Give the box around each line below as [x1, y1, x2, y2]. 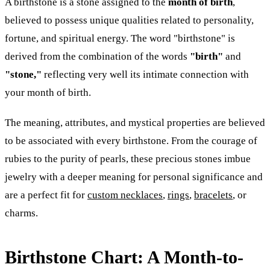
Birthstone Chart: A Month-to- [5, 246, 243, 268]
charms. [5, 207, 38, 219]
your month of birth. [5, 86, 91, 98]
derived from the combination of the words [5, 50, 190, 62]
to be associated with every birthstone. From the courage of [5, 134, 257, 146]
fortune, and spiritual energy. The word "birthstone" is [5, 32, 235, 44]
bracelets [194, 189, 233, 201]
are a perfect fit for [5, 189, 87, 201]
